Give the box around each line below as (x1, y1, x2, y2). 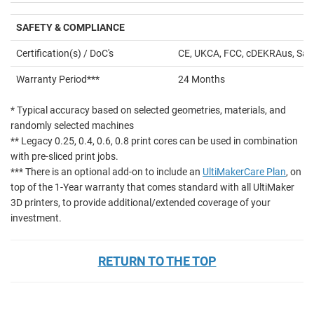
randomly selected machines (11, 120, 134, 132)
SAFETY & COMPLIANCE (16, 22, 125, 34)
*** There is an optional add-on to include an (11, 166, 203, 178)
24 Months (178, 74, 225, 86)
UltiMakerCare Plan (203, 166, 286, 178)
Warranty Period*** (16, 74, 100, 86)
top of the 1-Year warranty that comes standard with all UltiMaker (11, 182, 294, 193)
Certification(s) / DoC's (16, 48, 114, 60)
